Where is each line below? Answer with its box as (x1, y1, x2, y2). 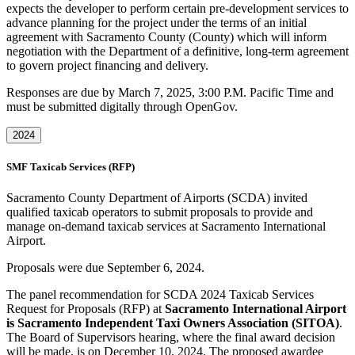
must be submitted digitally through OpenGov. (6, 99, 238, 113)
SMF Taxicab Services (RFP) (6, 160, 135, 173)
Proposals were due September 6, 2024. (6, 260, 204, 274)
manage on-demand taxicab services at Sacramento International (6, 219, 326, 233)
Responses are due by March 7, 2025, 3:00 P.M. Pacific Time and (6, 85, 334, 99)
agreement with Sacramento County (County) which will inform (6, 29, 326, 44)
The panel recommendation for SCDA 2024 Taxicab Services (6, 287, 314, 301)
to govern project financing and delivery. (6, 58, 208, 72)
